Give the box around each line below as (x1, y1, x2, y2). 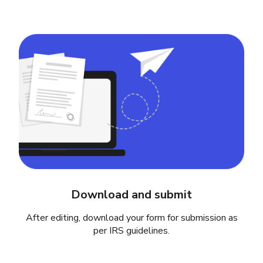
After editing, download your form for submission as (25, 211, 238, 224)
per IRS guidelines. (93, 224, 170, 237)
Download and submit (71, 186, 192, 203)
